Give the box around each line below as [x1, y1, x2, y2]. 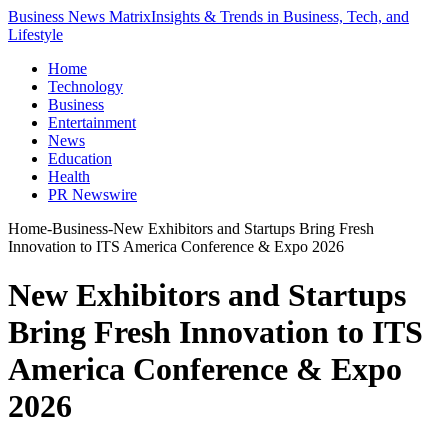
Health [48, 168, 90, 185]
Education [48, 150, 112, 167]
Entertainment [48, 114, 136, 131]
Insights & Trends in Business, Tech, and [151, 8, 409, 25]
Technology [48, 78, 123, 95]
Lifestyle [8, 26, 63, 43]
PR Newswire [48, 186, 137, 203]
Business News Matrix [8, 8, 151, 25]
